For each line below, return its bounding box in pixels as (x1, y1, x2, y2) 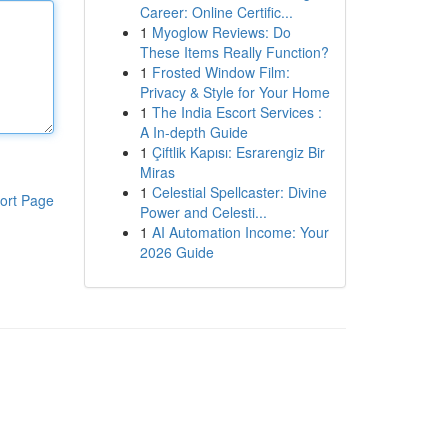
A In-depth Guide (139, 122, 248, 142)
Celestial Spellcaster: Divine (151, 182, 327, 202)
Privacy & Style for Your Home (139, 82, 330, 102)
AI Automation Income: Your (151, 222, 329, 242)
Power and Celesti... (139, 202, 267, 222)
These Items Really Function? (139, 42, 329, 62)
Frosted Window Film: (151, 62, 290, 82)
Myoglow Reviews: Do (151, 22, 291, 42)
